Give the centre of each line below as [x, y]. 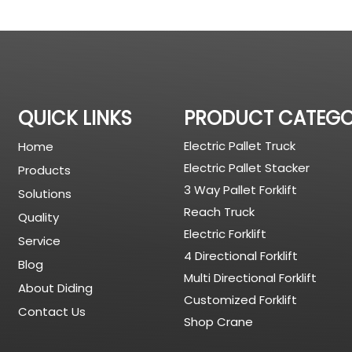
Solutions [45, 194]
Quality [39, 217]
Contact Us [52, 312]
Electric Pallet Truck [239, 146]
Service [40, 241]
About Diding [56, 288]
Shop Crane [218, 322]
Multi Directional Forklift [250, 278]
